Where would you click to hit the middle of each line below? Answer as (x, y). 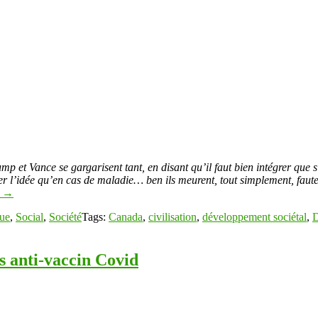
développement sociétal (254, 216)
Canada (126, 216)
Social (29, 216)
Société (65, 216)
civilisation (172, 216)
